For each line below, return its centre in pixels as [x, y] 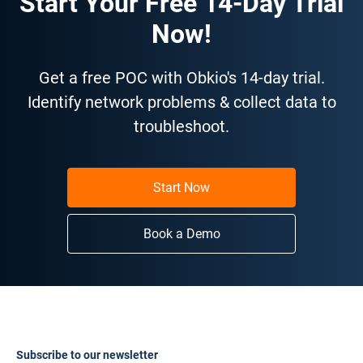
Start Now [181, 187]
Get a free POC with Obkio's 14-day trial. [181, 77]
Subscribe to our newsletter [87, 355]
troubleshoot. [181, 126]
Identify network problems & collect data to [181, 102]
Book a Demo [181, 233]
